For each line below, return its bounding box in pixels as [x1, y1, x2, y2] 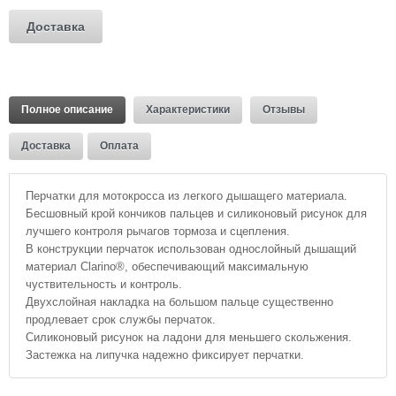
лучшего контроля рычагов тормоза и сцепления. [26, 224, 290, 238]
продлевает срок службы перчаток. [26, 312, 216, 326]
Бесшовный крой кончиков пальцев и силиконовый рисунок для [26, 206, 367, 220]
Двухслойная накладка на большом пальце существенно [26, 294, 333, 308]
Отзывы [263, 103, 305, 116]
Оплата [100, 139, 139, 152]
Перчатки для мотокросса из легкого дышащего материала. [26, 188, 347, 202]
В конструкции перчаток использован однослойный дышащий [26, 241, 356, 255]
